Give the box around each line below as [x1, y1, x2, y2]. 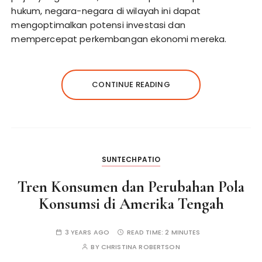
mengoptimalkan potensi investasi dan [11, 19, 185, 31]
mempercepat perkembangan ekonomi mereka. [11, 33, 227, 45]
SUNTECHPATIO [101, 154, 161, 164]
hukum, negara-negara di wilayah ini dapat [11, 5, 201, 17]
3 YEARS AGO [64, 227, 110, 237]
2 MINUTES [165, 227, 201, 237]
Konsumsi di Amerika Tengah [38, 194, 224, 213]
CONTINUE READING [92, 79, 170, 90]
